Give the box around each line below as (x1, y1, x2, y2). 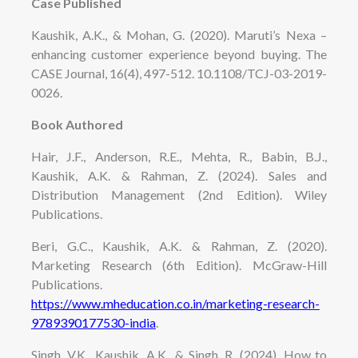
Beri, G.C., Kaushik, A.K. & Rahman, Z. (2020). (30, 237, 328, 253)
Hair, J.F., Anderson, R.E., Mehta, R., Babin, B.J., (30, 148, 328, 164)
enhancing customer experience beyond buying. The (30, 46, 328, 62)
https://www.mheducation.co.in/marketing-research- (30, 295, 320, 311)
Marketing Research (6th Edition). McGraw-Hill (30, 257, 328, 272)
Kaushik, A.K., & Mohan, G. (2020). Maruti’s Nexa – (30, 26, 328, 42)
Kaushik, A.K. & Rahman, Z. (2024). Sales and (30, 167, 328, 183)
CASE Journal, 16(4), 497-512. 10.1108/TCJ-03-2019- (30, 65, 328, 81)
